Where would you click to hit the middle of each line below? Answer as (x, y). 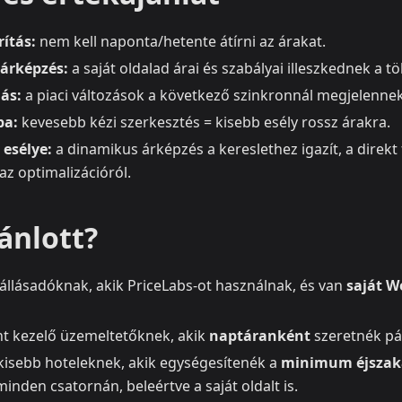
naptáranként (260, 336)
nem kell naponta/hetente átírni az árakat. (181, 42)
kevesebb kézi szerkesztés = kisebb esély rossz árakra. (204, 122)
